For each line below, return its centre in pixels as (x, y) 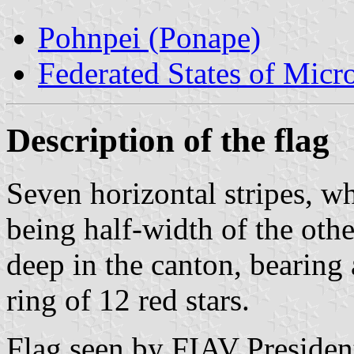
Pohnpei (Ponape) (149, 37)
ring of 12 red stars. (128, 299)
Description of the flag (168, 140)
